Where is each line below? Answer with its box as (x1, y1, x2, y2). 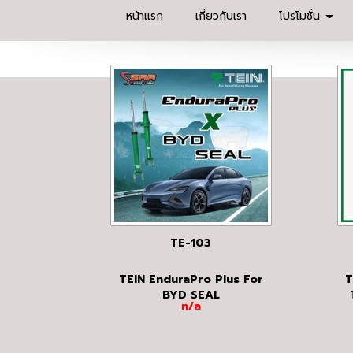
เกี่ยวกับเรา (195, 8, 247, 24)
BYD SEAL (162, 287, 220, 304)
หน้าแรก (125, 8, 163, 24)
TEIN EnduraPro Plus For (118, 271, 263, 288)
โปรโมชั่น (278, 8, 324, 24)
